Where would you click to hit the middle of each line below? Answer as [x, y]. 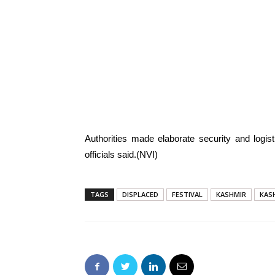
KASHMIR [231, 194]
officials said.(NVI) [121, 154]
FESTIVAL [187, 194]
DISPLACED [140, 194]
